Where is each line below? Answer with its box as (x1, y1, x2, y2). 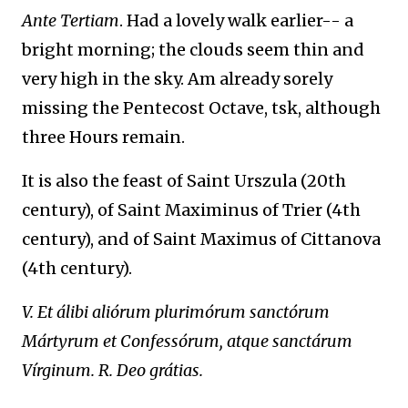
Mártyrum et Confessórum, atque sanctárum (22, 331, 352, 352)
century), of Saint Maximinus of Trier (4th (22, 199, 361, 220)
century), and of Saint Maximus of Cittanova (22, 229, 381, 250)
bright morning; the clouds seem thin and (22, 39, 364, 60)
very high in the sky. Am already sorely (22, 68, 332, 89)
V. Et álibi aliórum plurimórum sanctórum (22, 301, 330, 322)
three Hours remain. (22, 127, 185, 148)
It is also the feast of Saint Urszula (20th (22, 170, 346, 191)
